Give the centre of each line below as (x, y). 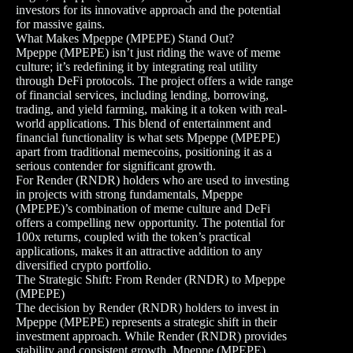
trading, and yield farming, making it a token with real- (151, 110)
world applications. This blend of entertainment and (143, 124)
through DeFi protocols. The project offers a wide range (154, 81)
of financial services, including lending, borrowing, (142, 95)
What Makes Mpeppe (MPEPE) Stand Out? (125, 39)
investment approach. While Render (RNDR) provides (151, 336)
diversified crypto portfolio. (84, 266)
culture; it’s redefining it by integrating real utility (137, 67)
